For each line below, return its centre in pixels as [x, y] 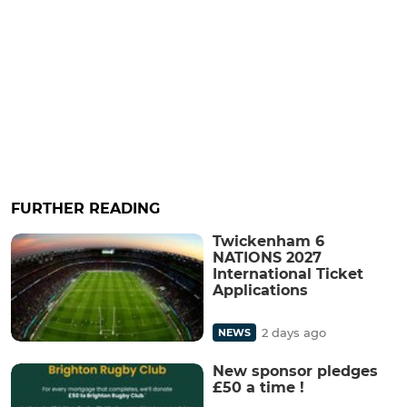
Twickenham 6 [268, 242]
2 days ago [294, 333]
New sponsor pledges [295, 372]
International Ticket [288, 274]
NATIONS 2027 [267, 258]
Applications [260, 291]
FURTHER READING [85, 209]
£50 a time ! [258, 388]
